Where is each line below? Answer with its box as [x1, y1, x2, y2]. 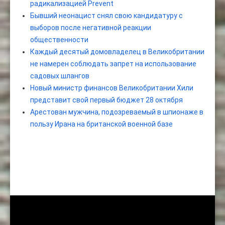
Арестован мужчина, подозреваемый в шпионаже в [30, 108, 203, 117]
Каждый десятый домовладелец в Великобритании [30, 48, 204, 56]
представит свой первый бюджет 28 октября [30, 96, 183, 104]
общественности [30, 36, 88, 44]
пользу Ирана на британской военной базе [30, 120, 173, 129]
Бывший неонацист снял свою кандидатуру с [30, 12, 183, 20]
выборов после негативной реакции [30, 24, 151, 32]
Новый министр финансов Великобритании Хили [30, 84, 193, 92]
